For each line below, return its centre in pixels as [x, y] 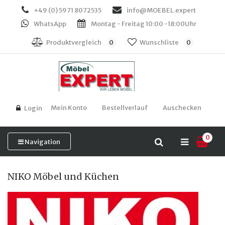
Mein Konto [69, 108]
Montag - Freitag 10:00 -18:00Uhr [144, 24]
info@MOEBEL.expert [161, 10]
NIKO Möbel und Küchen [63, 177]
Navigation [42, 142]
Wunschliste [159, 42]
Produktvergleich [74, 42]
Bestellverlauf [125, 108]
